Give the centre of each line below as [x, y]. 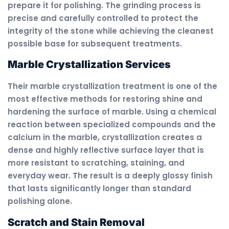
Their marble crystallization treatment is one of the [112, 86]
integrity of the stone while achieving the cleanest [111, 31]
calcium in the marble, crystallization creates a [105, 138]
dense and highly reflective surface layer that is [106, 150]
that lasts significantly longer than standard [99, 189]
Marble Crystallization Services [89, 65]
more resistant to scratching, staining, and [96, 163]
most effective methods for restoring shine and [105, 99]
